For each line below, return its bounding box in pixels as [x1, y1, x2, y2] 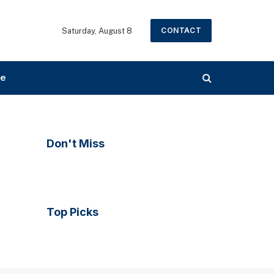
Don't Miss [46, 137, 105, 150]
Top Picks [46, 206, 98, 218]
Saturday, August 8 [62, 26, 133, 35]
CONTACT [161, 26, 201, 35]
